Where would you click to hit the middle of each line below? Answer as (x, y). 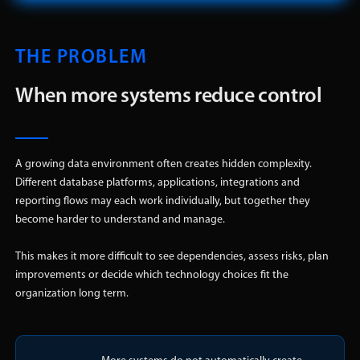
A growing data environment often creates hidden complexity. (163, 165)
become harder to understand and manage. (120, 220)
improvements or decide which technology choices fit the (151, 276)
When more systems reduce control (168, 97)
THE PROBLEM (81, 58)
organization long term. (72, 294)
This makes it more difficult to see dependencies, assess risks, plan (172, 257)
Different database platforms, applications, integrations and (157, 183)
